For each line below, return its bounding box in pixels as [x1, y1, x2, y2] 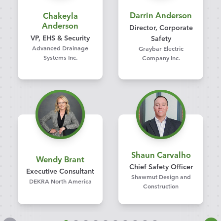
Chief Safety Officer [129, 161, 193, 171]
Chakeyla [42, 10, 78, 21]
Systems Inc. [43, 52, 77, 61]
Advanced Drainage [32, 43, 88, 52]
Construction [143, 181, 179, 190]
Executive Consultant [26, 166, 94, 176]
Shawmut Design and [131, 172, 191, 181]
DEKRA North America [29, 177, 92, 185]
